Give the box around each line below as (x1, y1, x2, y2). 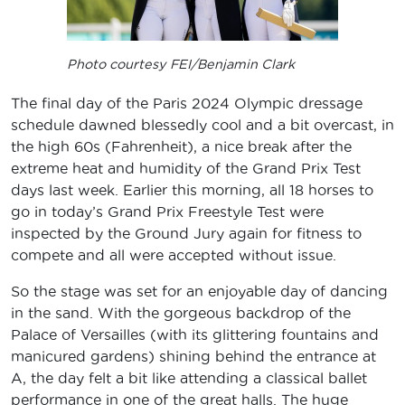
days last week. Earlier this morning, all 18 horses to (11, 182, 373, 199)
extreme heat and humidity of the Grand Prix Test (11, 160, 361, 177)
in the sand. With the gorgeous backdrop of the (11, 305, 351, 322)
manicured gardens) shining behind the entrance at (11, 348, 376, 365)
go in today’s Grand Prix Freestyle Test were (11, 203, 324, 221)
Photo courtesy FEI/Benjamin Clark (67, 56, 295, 71)
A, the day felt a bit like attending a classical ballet (11, 370, 367, 387)
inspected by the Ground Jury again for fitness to (11, 225, 362, 242)
